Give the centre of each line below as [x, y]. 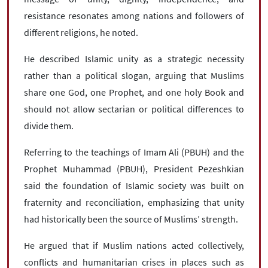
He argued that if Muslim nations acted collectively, [134, 245]
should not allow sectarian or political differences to [134, 109]
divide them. [49, 126]
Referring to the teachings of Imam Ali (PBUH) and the [134, 152]
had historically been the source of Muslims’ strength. [131, 219]
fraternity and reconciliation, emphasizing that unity [134, 202]
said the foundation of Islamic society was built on [134, 185]
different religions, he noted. [81, 32]
